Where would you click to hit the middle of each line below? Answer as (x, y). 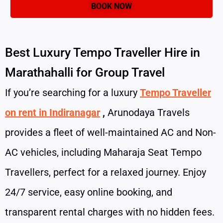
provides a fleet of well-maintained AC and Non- (111, 132)
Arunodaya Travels (147, 112)
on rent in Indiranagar (53, 112)
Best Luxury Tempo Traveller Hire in (103, 52)
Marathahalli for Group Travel (85, 72)
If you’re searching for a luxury (72, 92)
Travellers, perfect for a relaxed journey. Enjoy (106, 172)
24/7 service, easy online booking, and (89, 192)
